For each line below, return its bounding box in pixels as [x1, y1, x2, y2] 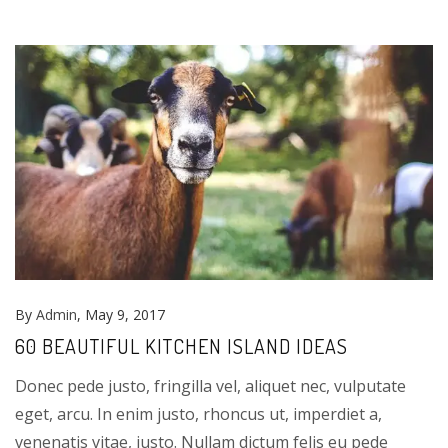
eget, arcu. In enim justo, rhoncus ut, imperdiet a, [15, 402, 382, 425]
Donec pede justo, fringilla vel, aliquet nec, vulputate [15, 374, 406, 397]
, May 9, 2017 [77, 304, 165, 324]
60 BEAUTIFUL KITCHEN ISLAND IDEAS [15, 332, 348, 359]
